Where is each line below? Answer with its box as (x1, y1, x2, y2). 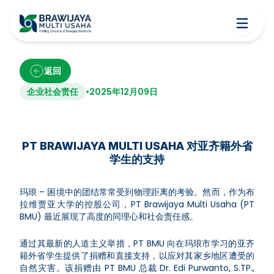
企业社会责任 (27, 86, 78, 98)
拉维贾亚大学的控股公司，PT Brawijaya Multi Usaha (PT (20, 198, 254, 210)
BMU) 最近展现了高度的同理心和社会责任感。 (20, 210, 198, 223)
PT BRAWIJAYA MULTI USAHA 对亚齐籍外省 (21, 139, 253, 152)
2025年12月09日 (89, 86, 158, 98)
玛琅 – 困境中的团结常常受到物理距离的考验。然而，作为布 (20, 186, 254, 198)
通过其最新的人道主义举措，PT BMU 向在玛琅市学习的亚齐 (20, 237, 254, 250)
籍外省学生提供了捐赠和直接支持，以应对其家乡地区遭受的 (20, 250, 254, 262)
